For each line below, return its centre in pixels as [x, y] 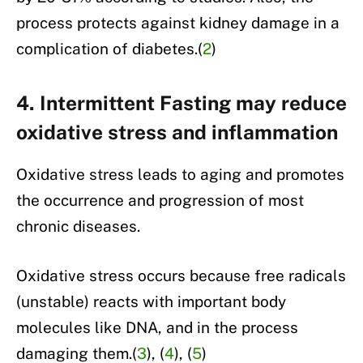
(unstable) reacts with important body [151, 302]
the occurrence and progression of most [160, 201]
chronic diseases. [78, 226]
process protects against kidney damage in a [178, 22]
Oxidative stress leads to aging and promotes [180, 175]
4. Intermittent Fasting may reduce [181, 102]
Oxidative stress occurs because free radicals [181, 276]
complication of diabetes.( [109, 48]
